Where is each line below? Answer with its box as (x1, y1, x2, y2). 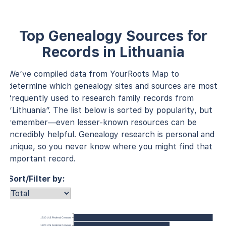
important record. (8, 153, 76, 163)
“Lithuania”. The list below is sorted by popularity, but (8, 105, 212, 115)
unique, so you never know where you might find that (8, 141, 212, 151)
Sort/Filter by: (8, 174, 65, 184)
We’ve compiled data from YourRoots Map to (8, 69, 179, 79)
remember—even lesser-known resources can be (8, 117, 197, 127)
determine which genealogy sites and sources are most (8, 81, 217, 91)
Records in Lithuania (41, 43, 185, 61)
